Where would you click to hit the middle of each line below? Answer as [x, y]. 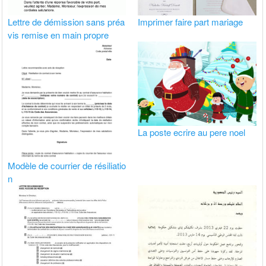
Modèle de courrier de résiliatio [67, 165]
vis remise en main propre [58, 35]
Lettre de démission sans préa [66, 22]
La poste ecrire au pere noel [192, 132]
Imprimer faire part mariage [191, 22]
